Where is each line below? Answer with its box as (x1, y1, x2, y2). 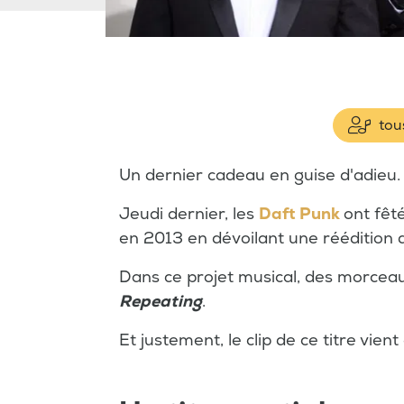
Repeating (119, 291, 202, 312)
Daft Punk (259, 204, 340, 225)
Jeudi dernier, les (119, 204, 259, 225)
